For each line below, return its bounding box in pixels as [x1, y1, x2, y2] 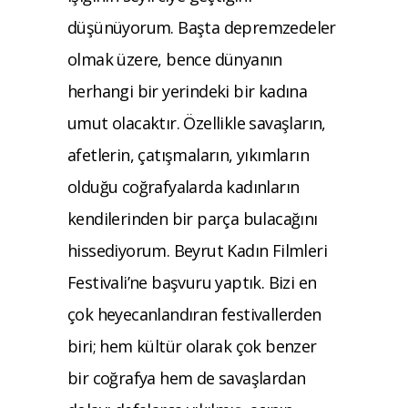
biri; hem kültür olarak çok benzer [67, 334, 317, 357]
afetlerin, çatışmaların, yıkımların [67, 143, 310, 166]
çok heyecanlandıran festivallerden [67, 302, 321, 325]
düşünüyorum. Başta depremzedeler [67, 15, 336, 38]
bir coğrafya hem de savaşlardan [67, 366, 306, 389]
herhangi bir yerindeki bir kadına [67, 79, 308, 102]
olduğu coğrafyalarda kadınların [67, 175, 300, 198]
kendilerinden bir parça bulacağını [67, 207, 318, 229]
